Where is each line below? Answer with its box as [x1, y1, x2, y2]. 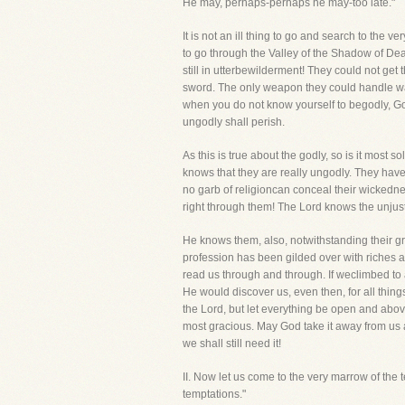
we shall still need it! [183, 337, 281, 350]
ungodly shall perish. [183, 116, 285, 128]
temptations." [183, 388, 246, 400]
